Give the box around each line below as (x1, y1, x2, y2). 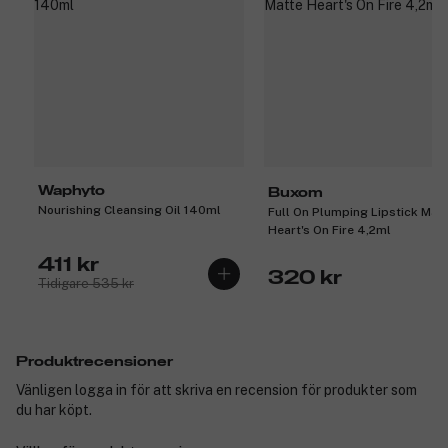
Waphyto (38, 183, 105, 198)
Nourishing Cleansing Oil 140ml (38, 202, 221, 217)
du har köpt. (16, 401, 92, 418)
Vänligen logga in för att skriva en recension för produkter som (16, 381, 417, 398)
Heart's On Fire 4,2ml (268, 223, 391, 238)
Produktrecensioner (16, 354, 173, 369)
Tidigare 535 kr (38, 275, 134, 291)
